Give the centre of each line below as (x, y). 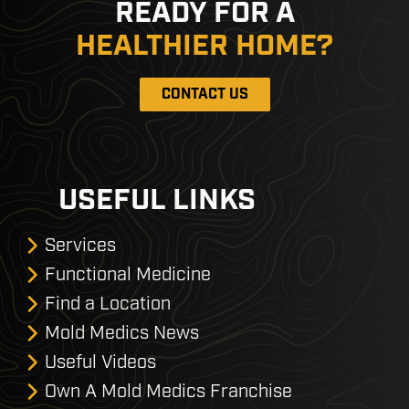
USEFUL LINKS (157, 200)
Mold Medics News (122, 332)
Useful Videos (100, 362)
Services (80, 245)
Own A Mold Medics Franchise (168, 391)
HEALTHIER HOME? (204, 47)
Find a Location (108, 303)
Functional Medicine (128, 274)
